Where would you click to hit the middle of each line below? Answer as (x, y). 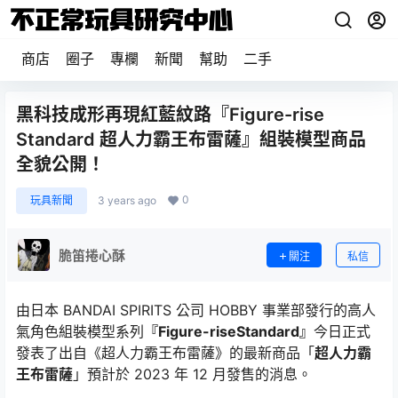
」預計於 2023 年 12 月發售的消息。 (192, 374)
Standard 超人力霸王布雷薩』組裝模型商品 (191, 139)
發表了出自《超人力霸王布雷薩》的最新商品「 (165, 353)
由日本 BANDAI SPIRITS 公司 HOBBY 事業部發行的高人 (196, 310)
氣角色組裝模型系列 (80, 331)
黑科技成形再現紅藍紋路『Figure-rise (170, 115)
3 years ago (127, 200)
